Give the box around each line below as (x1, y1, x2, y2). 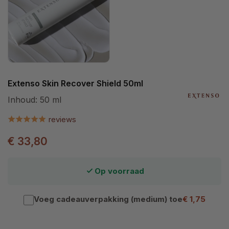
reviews (49, 114, 76, 124)
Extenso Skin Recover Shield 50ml (8, 78, 143, 88)
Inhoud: (8, 94, 40, 105)
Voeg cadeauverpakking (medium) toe (34, 194, 183, 204)
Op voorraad (95, 166, 144, 176)
